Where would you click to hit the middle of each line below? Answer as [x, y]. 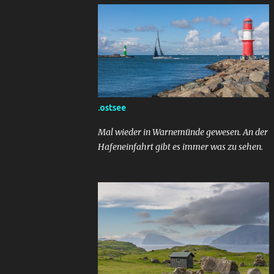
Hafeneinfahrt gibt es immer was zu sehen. [180, 147]
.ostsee [112, 108]
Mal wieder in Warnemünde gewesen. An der [183, 132]
